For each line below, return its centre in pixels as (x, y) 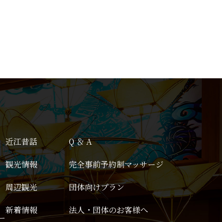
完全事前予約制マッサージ (116, 164)
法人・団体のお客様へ (109, 210)
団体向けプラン (97, 187)
